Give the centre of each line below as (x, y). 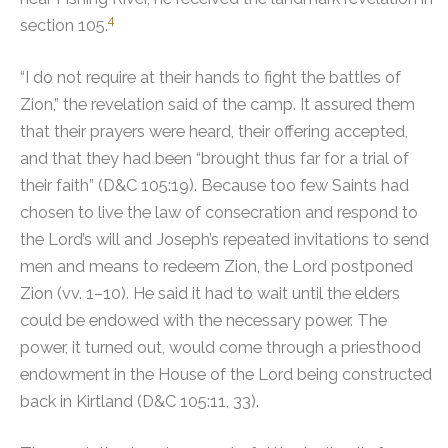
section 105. (64, 25)
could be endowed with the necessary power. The (203, 319)
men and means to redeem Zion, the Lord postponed (216, 265)
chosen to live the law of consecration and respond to (219, 211)
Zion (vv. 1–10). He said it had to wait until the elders (210, 292)
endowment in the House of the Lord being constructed (226, 373)
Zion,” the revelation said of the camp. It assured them (217, 103)
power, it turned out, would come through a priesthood (220, 346)
